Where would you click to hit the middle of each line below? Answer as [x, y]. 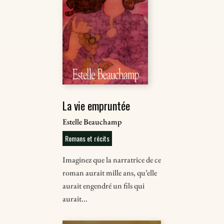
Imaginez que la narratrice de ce [112, 159]
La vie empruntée [96, 105]
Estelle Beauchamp [92, 121]
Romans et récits [87, 138]
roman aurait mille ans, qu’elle [110, 172]
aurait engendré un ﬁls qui [104, 185]
